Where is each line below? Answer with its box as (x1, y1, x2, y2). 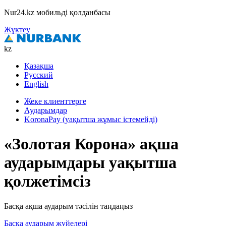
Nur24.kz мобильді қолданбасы (4, 8, 110, 17)
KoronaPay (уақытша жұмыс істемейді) (24, 115, 157, 124)
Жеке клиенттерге (24, 97, 86, 105)
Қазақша (24, 62, 53, 70)
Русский (24, 71, 53, 79)
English (24, 80, 48, 88)
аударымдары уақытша (4, 153, 177, 172)
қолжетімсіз (4, 172, 91, 191)
